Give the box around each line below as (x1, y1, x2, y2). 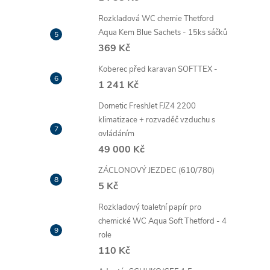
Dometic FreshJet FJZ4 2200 (98, 101, 196, 111)
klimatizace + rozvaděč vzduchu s (98, 115, 215, 125)
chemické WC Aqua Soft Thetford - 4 (98, 216, 227, 227)
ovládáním (98, 128, 134, 139)
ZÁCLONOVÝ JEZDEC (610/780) (98, 165, 215, 176)
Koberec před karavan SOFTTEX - (98, 64, 218, 75)
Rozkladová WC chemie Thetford (98, 13, 214, 24)
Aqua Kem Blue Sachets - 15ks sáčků (98, 27, 227, 38)
